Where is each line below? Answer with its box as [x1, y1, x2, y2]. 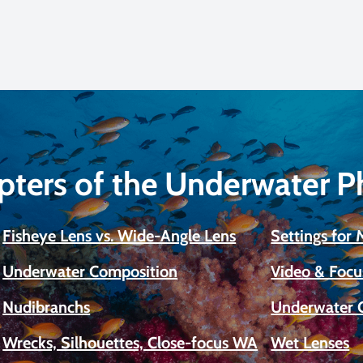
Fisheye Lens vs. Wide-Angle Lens [2, 226, 237, 246]
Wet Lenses [271, 333, 350, 352]
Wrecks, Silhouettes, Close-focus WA [2, 333, 258, 352]
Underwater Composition [2, 262, 178, 281]
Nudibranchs [2, 297, 91, 317]
